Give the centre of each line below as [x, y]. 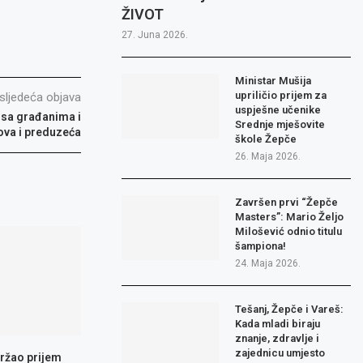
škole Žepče [266, 139]
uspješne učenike [278, 110]
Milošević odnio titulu [289, 232]
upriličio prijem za [281, 96]
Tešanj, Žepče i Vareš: [290, 310]
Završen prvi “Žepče [287, 203]
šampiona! [261, 246]
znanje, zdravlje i [278, 339]
